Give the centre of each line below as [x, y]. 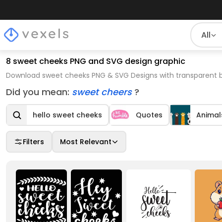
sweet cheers [103, 92]
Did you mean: [39, 92]
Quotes [149, 115]
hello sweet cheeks [67, 115]
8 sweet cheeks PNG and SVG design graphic [96, 61]
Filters [33, 142]
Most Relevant [86, 142]
